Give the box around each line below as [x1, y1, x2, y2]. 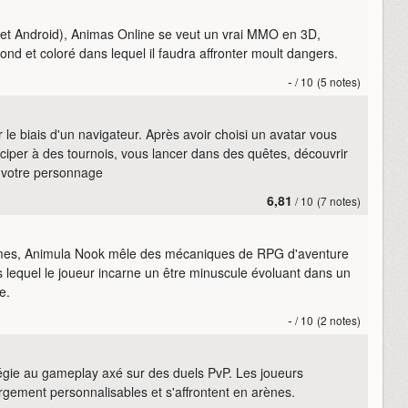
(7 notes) [317, 192, 361, 209]
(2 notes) [317, 311, 361, 328]
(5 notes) [317, 73, 361, 89]
